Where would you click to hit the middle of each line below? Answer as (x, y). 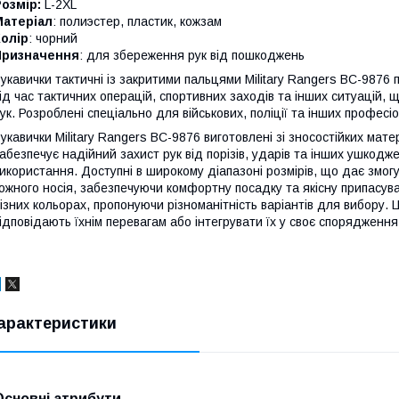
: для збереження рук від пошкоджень (192, 55)
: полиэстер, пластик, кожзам (137, 21)
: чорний (53, 38)
